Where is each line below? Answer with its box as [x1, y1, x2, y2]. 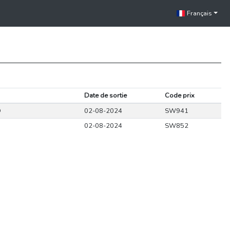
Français [185, 9, 213, 18]
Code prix [164, 91, 195, 100]
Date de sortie [84, 91, 127, 100]
